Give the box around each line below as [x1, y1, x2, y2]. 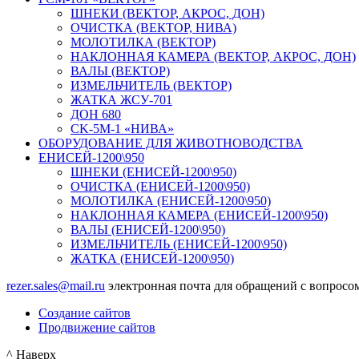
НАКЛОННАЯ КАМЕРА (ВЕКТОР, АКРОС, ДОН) [71, 49, 356, 63]
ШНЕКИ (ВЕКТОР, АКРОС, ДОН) [71, 6, 264, 20]
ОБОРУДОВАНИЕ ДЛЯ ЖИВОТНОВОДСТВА [38, 135, 303, 150]
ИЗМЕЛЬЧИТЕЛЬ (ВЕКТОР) [71, 78, 232, 92]
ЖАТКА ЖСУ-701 [71, 92, 172, 107]
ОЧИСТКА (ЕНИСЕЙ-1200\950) [71, 179, 250, 193]
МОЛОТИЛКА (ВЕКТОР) [71, 34, 216, 49]
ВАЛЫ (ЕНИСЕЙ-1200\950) [71, 222, 225, 236]
